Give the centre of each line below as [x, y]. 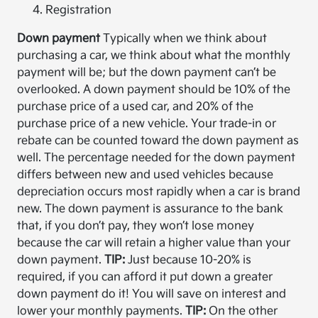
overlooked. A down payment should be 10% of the [154, 90]
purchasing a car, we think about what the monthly [154, 56]
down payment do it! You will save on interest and [152, 295]
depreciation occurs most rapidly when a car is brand [159, 192]
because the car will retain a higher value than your [154, 243]
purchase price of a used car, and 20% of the [136, 107]
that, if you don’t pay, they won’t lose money [136, 226]
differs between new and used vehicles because [146, 175]
